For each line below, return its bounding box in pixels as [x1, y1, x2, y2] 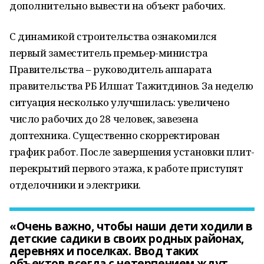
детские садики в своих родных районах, [9, 231, 245, 246]
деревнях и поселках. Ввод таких [9, 243, 199, 259]
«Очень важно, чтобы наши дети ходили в [9, 219, 253, 234]
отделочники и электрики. [9, 178, 141, 192]
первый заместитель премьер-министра [9, 46, 208, 60]
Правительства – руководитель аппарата [9, 62, 212, 76]
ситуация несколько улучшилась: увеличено [9, 95, 230, 109]
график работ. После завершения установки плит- [9, 145, 255, 159]
